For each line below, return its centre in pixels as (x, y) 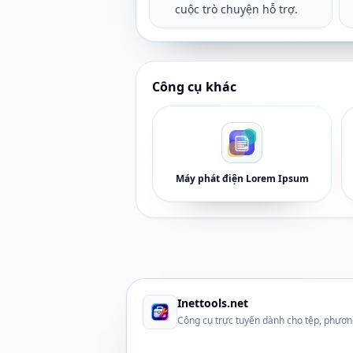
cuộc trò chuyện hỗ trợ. (236, 9)
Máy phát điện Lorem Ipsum (242, 178)
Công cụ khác (194, 87)
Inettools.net (213, 303)
